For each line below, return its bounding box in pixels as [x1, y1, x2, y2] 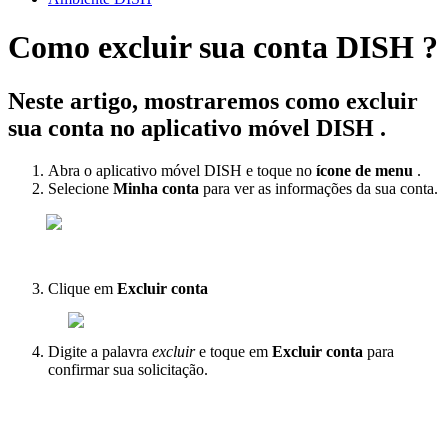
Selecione [48, 179, 113, 197]
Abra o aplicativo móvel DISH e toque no [48, 161, 316, 179]
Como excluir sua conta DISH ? [8, 29, 438, 66]
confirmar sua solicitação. [48, 360, 212, 378]
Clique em [48, 279, 117, 297]
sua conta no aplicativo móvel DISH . [8, 114, 386, 141]
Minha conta [113, 179, 199, 197]
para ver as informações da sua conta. [199, 179, 438, 197]
